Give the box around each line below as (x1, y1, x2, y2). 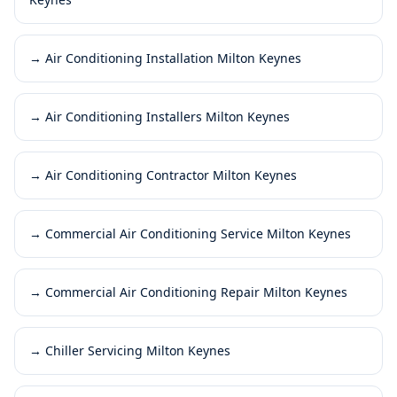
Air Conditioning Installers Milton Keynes (45, 107, 290, 125)
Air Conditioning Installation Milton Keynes (45, 49, 301, 66)
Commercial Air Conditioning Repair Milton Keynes (45, 283, 347, 300)
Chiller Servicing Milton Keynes (45, 341, 230, 359)
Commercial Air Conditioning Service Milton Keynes (45, 224, 351, 242)
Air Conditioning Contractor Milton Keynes (45, 166, 297, 183)
